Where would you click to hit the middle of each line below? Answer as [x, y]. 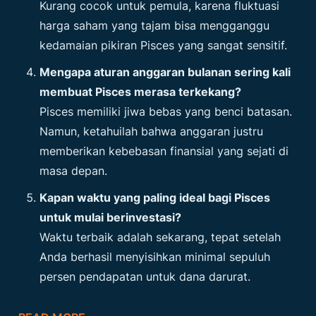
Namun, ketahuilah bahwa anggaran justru [152, 132]
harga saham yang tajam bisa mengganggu [155, 26]
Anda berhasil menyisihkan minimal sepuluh [155, 257]
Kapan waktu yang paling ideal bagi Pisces [155, 198]
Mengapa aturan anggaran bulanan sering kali [165, 72]
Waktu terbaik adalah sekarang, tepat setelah [160, 237]
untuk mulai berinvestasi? [111, 218]
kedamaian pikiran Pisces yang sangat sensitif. [164, 45]
